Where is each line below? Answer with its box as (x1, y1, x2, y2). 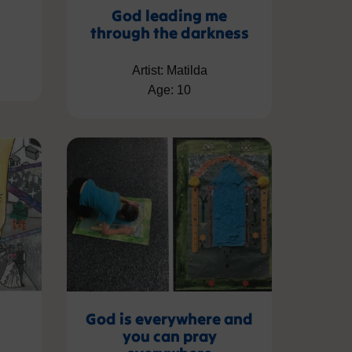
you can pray (122, 325, 217, 346)
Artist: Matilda (131, 64, 207, 78)
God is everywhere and (86, 308, 253, 328)
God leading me (112, 5, 227, 26)
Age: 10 (148, 83, 191, 97)
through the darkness (90, 23, 249, 43)
